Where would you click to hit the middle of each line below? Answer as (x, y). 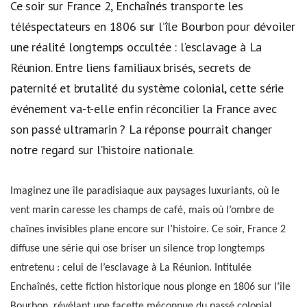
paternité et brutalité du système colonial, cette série (147, 88)
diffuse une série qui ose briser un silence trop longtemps (137, 249)
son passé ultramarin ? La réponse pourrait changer (142, 129)
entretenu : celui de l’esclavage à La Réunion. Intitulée (131, 268)
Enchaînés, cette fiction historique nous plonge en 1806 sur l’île (150, 287)
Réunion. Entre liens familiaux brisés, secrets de (131, 67)
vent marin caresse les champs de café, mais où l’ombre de (142, 211)
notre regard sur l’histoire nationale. (102, 149)
